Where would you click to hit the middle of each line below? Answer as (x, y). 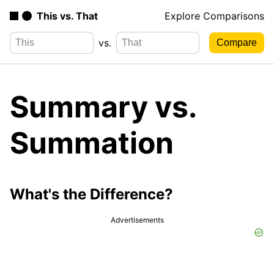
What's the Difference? (91, 194)
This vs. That (67, 16)
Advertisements (137, 220)
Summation (92, 143)
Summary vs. (103, 106)
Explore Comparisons (214, 16)
